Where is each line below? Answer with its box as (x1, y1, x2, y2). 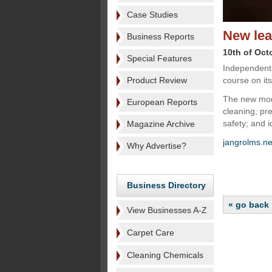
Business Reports (127, 32, 194, 41)
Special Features (127, 53, 192, 63)
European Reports (127, 97, 197, 107)
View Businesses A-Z (127, 205, 207, 215)
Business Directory (127, 180, 206, 190)
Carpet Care (127, 228, 174, 237)
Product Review (127, 75, 187, 85)
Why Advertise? (127, 141, 186, 151)
